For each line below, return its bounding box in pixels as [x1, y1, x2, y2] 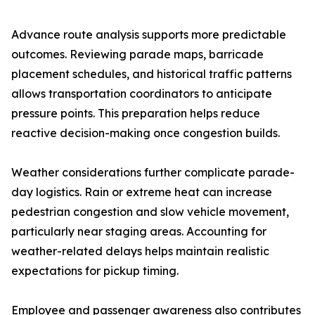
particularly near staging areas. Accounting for [11, 224, 266, 238]
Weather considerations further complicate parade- [11, 165, 295, 179]
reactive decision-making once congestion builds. [11, 126, 280, 140]
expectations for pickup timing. [11, 264, 179, 278]
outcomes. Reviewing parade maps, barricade [11, 47, 264, 61]
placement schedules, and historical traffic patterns [11, 67, 292, 81]
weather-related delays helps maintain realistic [11, 244, 269, 258]
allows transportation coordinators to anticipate [11, 86, 272, 101]
